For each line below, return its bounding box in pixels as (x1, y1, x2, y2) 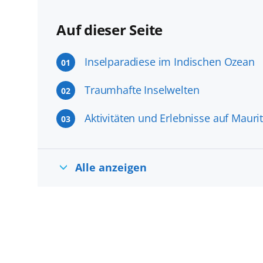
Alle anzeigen (75, 160, 147, 174)
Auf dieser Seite (56, 20, 163, 39)
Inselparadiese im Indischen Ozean (85, 55, 255, 69)
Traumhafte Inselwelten (85, 83, 200, 97)
